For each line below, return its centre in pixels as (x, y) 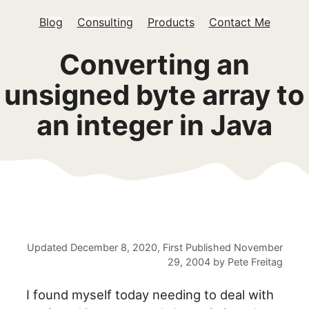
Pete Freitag (255, 262)
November (258, 248)
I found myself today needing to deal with (150, 295)
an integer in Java (154, 125)
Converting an (154, 64)
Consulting (105, 22)
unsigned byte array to (154, 95)
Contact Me (239, 22)
